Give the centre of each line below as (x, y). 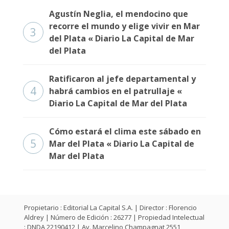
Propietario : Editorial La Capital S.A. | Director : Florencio (110, 208)
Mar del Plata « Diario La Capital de (122, 144)
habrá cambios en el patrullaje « (116, 91)
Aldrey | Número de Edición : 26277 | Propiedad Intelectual (114, 217)
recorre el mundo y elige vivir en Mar (124, 26)
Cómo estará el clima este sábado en (125, 131)
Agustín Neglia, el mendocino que (119, 14)
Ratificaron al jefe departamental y (122, 79)
